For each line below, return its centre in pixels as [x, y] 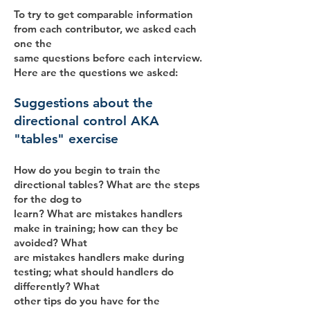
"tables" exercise [66, 139]
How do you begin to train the [87, 170]
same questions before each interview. [108, 58]
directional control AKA [86, 121]
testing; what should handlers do [94, 272]
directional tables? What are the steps [107, 184]
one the [33, 43]
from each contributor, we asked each [105, 29]
